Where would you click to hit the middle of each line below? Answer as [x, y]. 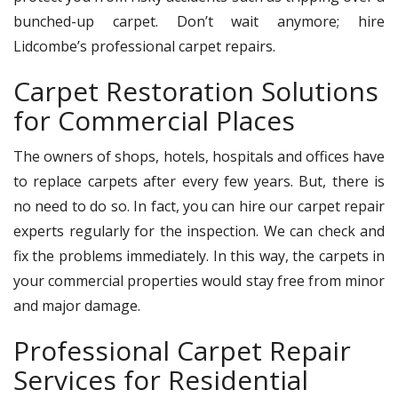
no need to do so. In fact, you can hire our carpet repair [199, 206]
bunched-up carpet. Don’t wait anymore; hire [199, 21]
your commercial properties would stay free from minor [199, 280]
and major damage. [77, 305]
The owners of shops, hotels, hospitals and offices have [199, 156]
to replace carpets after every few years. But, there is [199, 181]
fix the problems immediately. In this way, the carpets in [199, 255]
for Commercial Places [154, 120]
